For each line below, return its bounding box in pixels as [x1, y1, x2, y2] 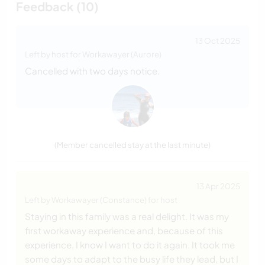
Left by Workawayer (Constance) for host [25, 195, 177, 205]
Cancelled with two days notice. [25, 65, 160, 77]
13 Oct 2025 [195, 35, 240, 46]
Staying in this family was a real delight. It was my [25, 211, 229, 222]
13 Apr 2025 [196, 181, 240, 192]
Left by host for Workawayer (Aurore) [25, 49, 161, 60]
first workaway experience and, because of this [25, 225, 223, 237]
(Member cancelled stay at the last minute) [54, 140, 211, 150]
